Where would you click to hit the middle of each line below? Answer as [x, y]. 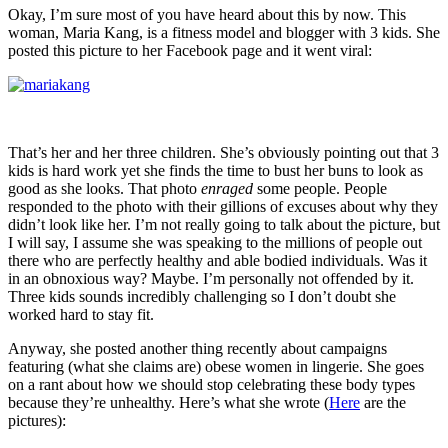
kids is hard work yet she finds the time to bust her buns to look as [215, 170]
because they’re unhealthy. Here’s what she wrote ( [168, 402]
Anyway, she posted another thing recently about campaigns [197, 348]
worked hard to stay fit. [81, 314]
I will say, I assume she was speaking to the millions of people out [215, 242]
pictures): [37, 420]
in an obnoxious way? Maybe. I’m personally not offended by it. [211, 278]
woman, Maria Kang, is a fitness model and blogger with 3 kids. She [224, 32]
